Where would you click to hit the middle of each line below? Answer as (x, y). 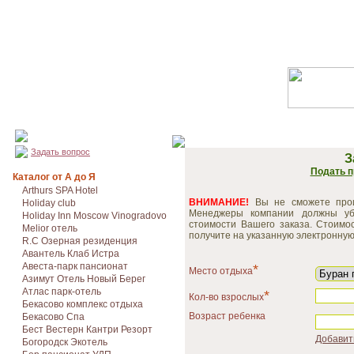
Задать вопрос (60, 152)
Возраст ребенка (227, 316)
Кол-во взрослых (226, 297)
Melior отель (50, 228)
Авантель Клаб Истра (71, 254)
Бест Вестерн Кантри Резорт (87, 330)
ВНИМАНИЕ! (219, 202)
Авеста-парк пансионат (75, 266)
